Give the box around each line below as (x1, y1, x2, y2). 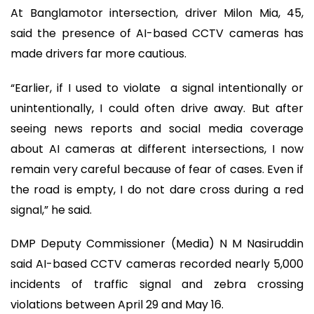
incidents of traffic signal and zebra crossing (11, 276, 303, 293)
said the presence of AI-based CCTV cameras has (11, 25, 303, 42)
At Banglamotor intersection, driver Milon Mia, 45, (11, 5, 303, 22)
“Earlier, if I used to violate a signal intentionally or (11, 79, 303, 96)
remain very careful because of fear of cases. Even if (11, 161, 303, 177)
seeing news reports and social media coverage (11, 120, 303, 137)
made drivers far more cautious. (11, 46, 186, 62)
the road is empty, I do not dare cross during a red (11, 181, 303, 198)
